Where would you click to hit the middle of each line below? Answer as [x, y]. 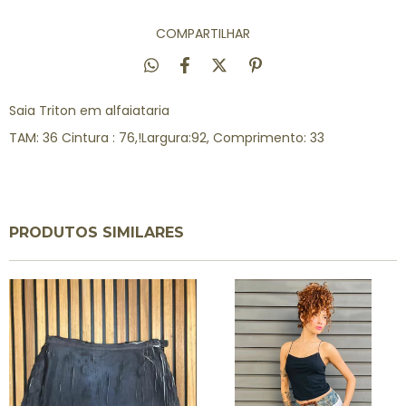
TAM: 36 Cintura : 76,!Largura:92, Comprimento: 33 [167, 138]
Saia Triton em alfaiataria [93, 111]
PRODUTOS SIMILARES [97, 232]
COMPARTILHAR [203, 34]
